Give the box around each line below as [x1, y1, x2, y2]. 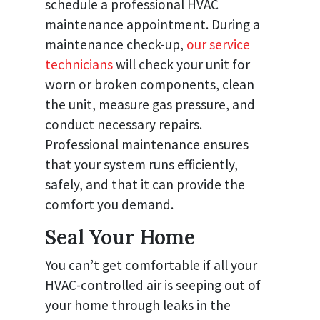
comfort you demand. [45, 195, 174, 213]
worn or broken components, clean [45, 75, 254, 93]
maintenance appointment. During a [45, 15, 260, 33]
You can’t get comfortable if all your [45, 256, 257, 274]
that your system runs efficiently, [45, 155, 238, 173]
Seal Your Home [45, 224, 195, 250]
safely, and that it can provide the [45, 175, 245, 193]
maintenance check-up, [45, 35, 186, 53]
